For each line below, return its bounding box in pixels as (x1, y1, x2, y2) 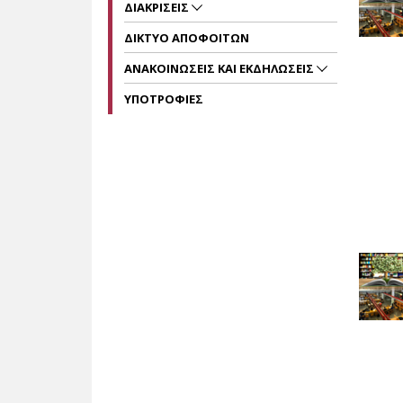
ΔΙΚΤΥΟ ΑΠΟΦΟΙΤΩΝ (124, 30, 249, 46)
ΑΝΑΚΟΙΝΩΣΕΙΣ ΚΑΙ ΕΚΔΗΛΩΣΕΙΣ (124, 60, 317, 76)
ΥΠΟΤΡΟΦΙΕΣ (124, 91, 203, 107)
